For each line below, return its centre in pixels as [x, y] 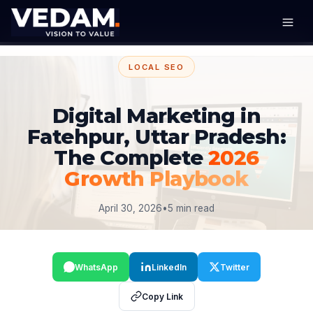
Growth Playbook [156, 179]
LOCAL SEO [156, 67]
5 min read [191, 209]
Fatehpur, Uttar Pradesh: [156, 137]
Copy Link [162, 296]
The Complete [131, 158]
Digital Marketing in [156, 116]
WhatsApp [96, 267]
